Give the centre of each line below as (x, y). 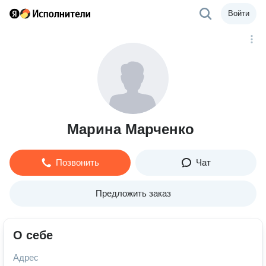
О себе (33, 235)
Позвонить (77, 162)
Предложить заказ (133, 193)
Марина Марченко (131, 129)
